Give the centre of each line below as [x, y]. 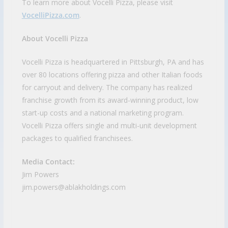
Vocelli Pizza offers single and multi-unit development [109, 126]
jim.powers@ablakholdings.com [74, 187]
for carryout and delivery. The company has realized [107, 88]
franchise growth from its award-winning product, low [110, 100]
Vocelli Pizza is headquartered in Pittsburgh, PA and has [113, 62]
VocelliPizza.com [50, 15]
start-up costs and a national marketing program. [103, 113]
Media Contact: [48, 162]
